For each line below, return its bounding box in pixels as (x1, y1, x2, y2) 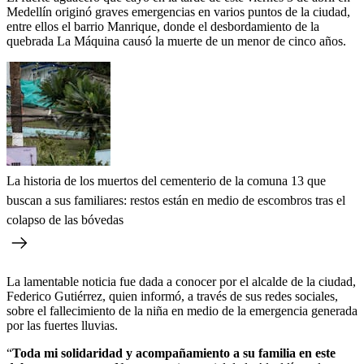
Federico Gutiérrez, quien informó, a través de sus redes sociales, (6, 288, 338, 303)
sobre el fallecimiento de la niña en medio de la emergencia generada (6, 303, 357, 318)
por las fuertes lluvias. (6, 318, 118, 332)
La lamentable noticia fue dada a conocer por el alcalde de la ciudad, (6, 274, 356, 288)
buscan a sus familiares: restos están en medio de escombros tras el (6, 193, 345, 207)
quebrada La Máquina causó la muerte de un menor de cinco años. (6, 33, 346, 48)
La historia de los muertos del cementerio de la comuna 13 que (6, 173, 326, 188)
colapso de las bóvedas (6, 212, 123, 227)
